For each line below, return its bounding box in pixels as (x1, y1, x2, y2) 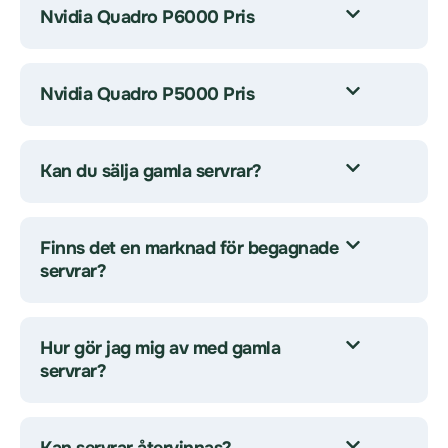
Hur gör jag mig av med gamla (40, 337, 280, 359)
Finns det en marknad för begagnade (40, 237, 338, 259)
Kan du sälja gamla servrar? (40, 160, 262, 182)
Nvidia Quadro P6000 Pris (40, 6, 254, 28)
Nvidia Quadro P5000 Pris (40, 83, 254, 105)
